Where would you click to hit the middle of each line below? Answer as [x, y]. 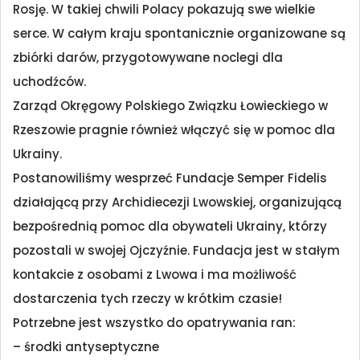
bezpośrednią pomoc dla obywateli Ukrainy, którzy [170, 227]
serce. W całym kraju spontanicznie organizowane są [179, 34]
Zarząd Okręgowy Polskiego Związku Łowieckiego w [170, 106]
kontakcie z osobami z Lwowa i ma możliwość [155, 275]
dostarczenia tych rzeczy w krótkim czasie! [147, 299]
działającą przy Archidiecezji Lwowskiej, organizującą [177, 202]
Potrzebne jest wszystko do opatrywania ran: [154, 323]
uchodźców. [49, 82]
